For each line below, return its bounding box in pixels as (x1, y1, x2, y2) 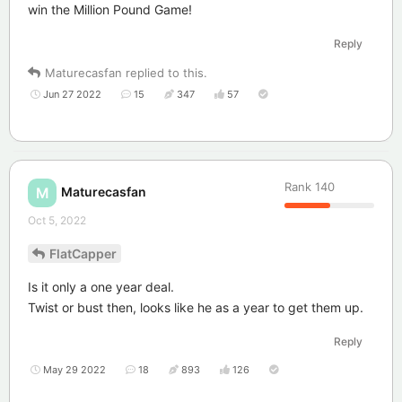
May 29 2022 (43, 363, 106, 377)
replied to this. (122, 65, 207, 80)
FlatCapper (49, 246, 117, 262)
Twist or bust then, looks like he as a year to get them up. (28, 300, 363, 316)
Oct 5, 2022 (28, 213, 86, 227)
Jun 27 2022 (43, 87, 101, 100)
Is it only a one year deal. (28, 279, 174, 295)
